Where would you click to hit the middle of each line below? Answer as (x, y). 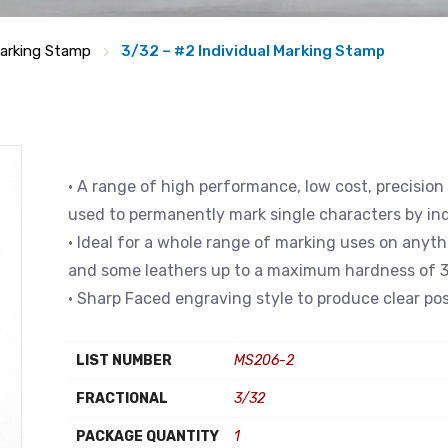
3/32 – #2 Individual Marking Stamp (253, 51)
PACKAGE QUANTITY (147, 436)
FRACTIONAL (122, 398)
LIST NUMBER (124, 360)
